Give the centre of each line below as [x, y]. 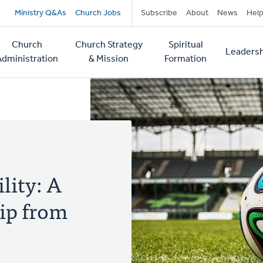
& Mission [109, 59]
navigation [65, 40]
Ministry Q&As [40, 13]
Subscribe [159, 13]
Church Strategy [109, 45]
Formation [185, 59]
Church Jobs [98, 13]
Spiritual [185, 45]
